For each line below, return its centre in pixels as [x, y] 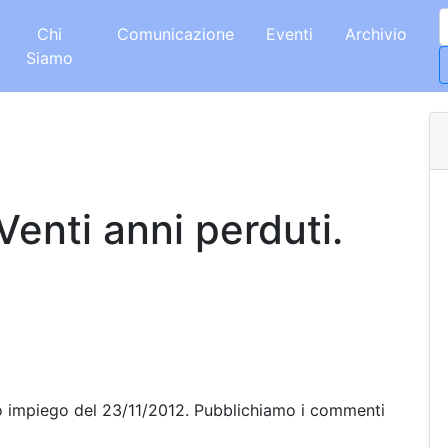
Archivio [376, 34]
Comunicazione [176, 34]
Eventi [290, 34]
